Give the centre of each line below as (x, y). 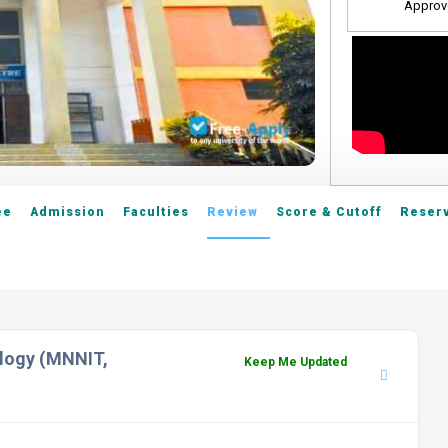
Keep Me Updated (296, 362)
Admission (67, 212)
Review (232, 212)
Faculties (156, 212)
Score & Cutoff (329, 212)
